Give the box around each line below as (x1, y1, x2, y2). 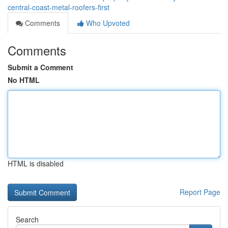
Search (16, 214, 39, 224)
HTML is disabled (8, 158, 64, 168)
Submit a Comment (8, 62, 73, 72)
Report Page (180, 187, 220, 197)
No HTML (8, 75, 40, 85)
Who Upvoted (84, 18, 130, 28)
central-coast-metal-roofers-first (8, 2, 109, 12)
